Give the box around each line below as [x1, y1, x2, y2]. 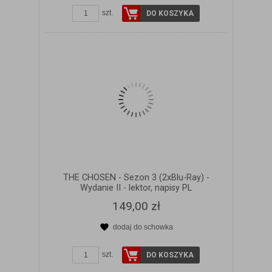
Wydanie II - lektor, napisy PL [80, 182, 192, 193]
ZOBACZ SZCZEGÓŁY [98, 233, 189, 244]
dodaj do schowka [112, 222, 173, 231]
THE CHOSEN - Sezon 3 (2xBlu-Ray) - [63, 172, 209, 183]
